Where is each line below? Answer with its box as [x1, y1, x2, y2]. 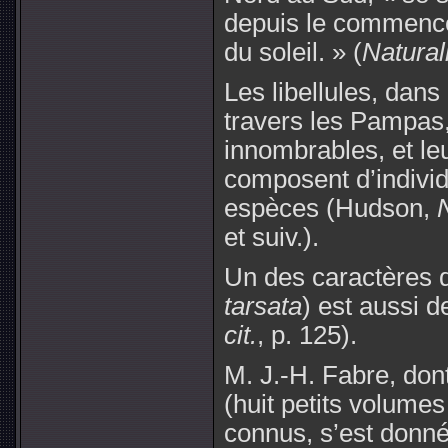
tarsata [224, 291, 302, 320]
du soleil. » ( [224, 37, 362, 66]
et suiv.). [224, 222, 319, 251]
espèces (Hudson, [224, 193, 437, 222]
